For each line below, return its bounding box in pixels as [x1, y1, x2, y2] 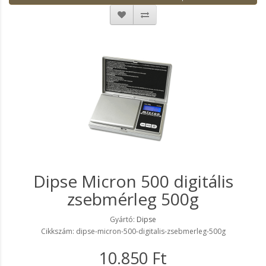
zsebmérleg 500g [67, 188, 199, 211]
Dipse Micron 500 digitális [33, 170, 233, 193]
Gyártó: [110, 214, 137, 225]
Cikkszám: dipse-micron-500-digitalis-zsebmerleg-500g [40, 226, 226, 237]
